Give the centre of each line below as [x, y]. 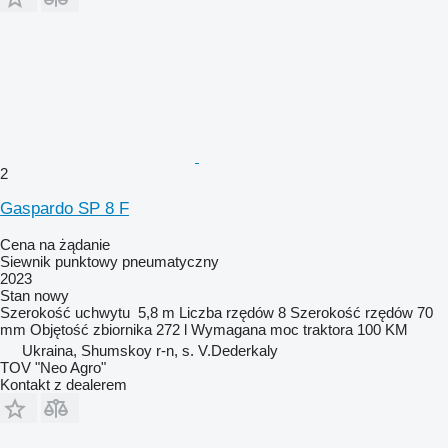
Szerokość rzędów [351, 312]
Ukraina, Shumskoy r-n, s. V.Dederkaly [150, 350]
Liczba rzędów [226, 312]
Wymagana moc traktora [272, 329]
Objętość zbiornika [91, 329]
